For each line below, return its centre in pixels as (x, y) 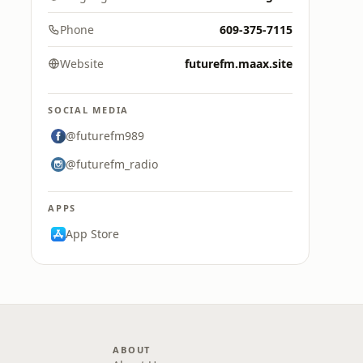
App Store (92, 234)
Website (82, 64)
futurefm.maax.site (239, 64)
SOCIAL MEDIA (89, 110)
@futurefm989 (105, 136)
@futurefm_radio (112, 164)
